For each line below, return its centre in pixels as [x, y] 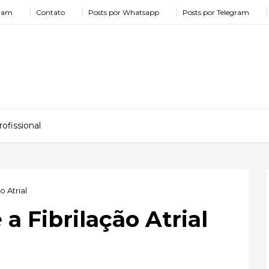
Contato [50, 12]
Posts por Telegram [216, 12]
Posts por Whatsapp [124, 12]
